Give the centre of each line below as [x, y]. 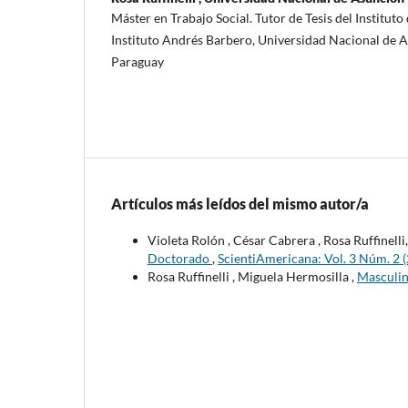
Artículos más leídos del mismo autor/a [240, 203]
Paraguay [138, 61]
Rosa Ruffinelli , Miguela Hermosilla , [252, 276]
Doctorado [180, 258]
